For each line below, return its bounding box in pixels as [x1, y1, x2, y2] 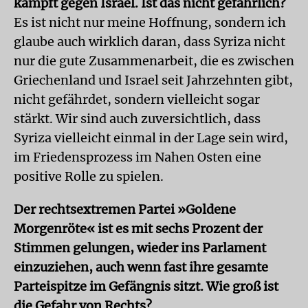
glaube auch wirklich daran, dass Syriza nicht [14, 34, 285, 49]
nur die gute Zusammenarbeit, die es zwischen [14, 53, 294, 69]
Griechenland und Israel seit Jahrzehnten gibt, [14, 72, 293, 88]
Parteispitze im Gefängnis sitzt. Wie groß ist [14, 278, 278, 294]
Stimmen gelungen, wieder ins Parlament [14, 240, 266, 256]
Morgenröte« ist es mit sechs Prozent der [14, 221, 263, 236]
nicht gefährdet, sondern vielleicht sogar [14, 91, 260, 107]
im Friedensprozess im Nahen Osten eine [14, 149, 261, 165]
